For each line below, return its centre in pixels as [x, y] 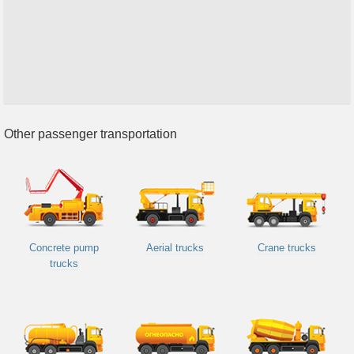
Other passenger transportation [90, 134]
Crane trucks [286, 248]
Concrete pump [64, 248]
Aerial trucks [175, 248]
